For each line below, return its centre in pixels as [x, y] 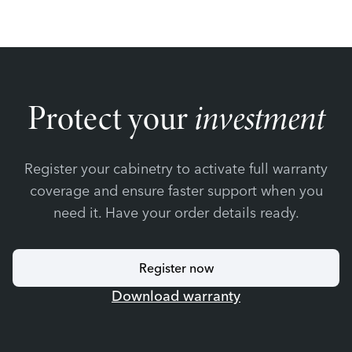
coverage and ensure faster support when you [176, 191]
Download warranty [176, 296]
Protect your [111, 118]
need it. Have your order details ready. [176, 213]
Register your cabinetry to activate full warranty [176, 169]
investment [259, 118]
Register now [176, 268]
